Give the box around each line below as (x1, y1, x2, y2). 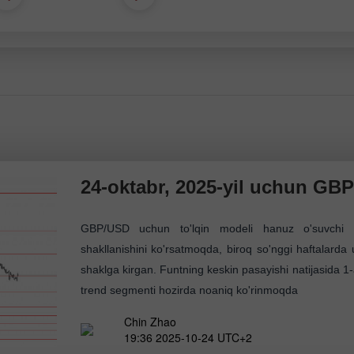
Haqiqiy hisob (183, 26, 287, 49)
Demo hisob (5, 26, 96, 49)
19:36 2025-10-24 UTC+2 (123, 329, 252, 345)
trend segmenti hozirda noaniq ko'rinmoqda (80, 284, 298, 296)
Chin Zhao (123, 313, 176, 330)
